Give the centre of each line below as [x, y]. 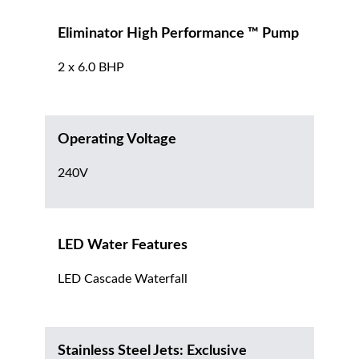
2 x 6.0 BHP [91, 68]
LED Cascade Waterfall [123, 279]
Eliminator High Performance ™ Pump [178, 34]
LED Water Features [123, 246]
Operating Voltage [117, 140]
